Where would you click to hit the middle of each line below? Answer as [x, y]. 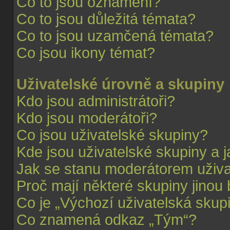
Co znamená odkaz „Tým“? [107, 220]
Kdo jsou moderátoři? [87, 118]
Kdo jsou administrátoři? [96, 101]
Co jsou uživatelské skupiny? [112, 135]
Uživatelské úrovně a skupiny [120, 84]
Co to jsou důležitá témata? [106, 19]
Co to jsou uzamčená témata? [115, 36]
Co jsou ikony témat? [86, 53]
